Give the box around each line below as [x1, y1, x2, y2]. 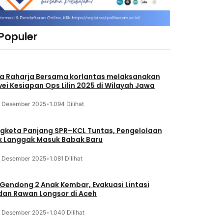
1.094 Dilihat [49, 100, 84, 108]
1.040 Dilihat [49, 208, 84, 216]
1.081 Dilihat [49, 154, 82, 162]
